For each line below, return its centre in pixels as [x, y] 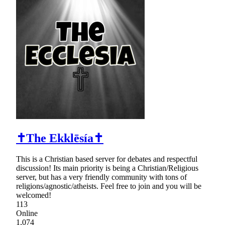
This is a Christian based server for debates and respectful [107, 159]
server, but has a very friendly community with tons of [101, 177]
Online [27, 213]
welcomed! [34, 195]
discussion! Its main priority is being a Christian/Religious [107, 168]
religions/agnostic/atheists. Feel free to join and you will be [109, 186]
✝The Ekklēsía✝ [60, 138]
